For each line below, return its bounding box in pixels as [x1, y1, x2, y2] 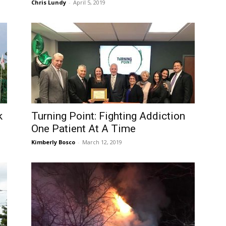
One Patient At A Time [31, 123, 136, 135]
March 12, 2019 [82, 138, 122, 146]
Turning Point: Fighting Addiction [31, 110, 185, 122]
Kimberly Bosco [31, 138, 75, 146]
